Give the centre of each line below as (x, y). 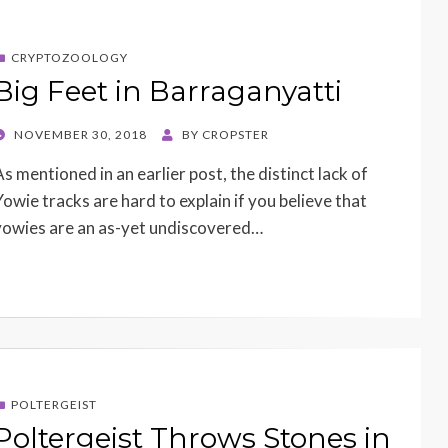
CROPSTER (235, 134)
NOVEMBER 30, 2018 (80, 134)
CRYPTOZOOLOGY (69, 57)
